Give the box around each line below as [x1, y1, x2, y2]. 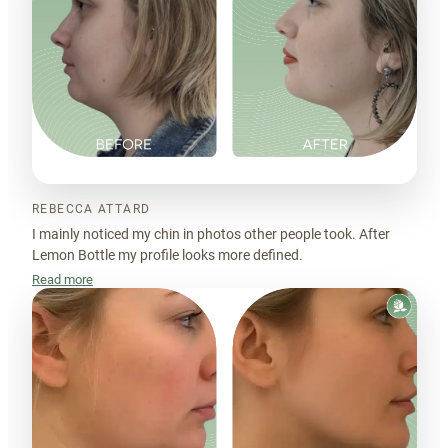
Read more [32, 272, 93, 288]
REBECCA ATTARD [32, 202, 151, 217]
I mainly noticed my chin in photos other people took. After [32, 226, 390, 243]
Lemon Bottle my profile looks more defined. [32, 247, 303, 264]
